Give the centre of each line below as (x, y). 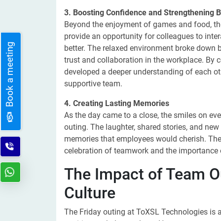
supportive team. (93, 84)
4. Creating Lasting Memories (117, 103)
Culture (90, 193)
